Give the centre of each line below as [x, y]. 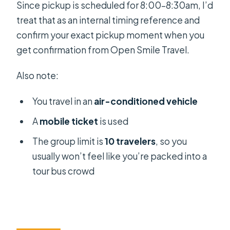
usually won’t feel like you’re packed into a [119, 156]
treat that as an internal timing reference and [108, 20]
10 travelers [130, 141]
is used [113, 121]
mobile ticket [69, 121]
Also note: [38, 76]
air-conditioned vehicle [146, 101]
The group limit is [68, 141]
